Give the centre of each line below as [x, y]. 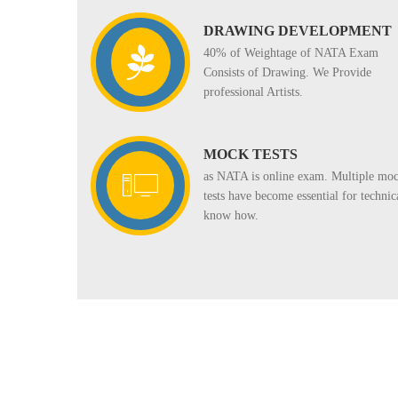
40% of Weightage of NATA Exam [291, 53]
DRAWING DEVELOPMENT [298, 31]
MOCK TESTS [251, 155]
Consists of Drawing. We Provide [287, 73]
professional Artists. [253, 92]
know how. [231, 216]
